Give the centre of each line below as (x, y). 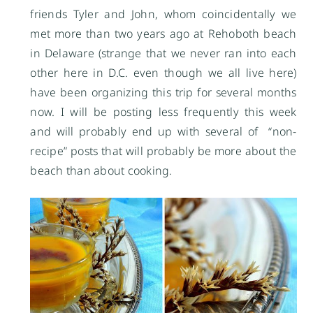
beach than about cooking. (101, 171)
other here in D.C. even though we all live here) (163, 73)
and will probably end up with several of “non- (163, 132)
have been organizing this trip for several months (163, 93)
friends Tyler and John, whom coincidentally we (163, 14)
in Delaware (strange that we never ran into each (163, 53)
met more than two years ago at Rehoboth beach (163, 34)
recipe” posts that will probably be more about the (163, 151)
